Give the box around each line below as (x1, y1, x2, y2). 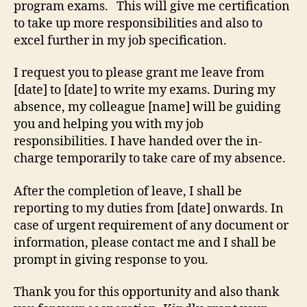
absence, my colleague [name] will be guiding (14, 99, 281, 115)
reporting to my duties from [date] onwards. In (14, 200, 284, 217)
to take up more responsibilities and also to (14, 15, 262, 32)
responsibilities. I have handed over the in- (14, 134, 262, 149)
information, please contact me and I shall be (14, 234, 276, 251)
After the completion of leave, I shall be (14, 183, 242, 199)
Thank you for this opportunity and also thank (14, 284, 280, 300)
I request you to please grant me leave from (14, 65, 265, 81)
